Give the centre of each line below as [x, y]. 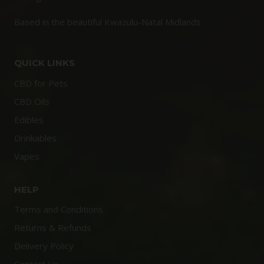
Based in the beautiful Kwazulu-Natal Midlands [108, 22]
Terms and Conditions [59, 209]
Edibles [29, 120]
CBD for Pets [41, 83]
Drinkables [35, 138]
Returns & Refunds [53, 228]
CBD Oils [32, 101]
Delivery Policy [44, 246]
